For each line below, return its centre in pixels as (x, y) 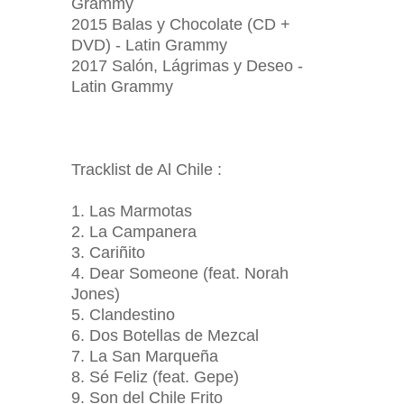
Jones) (96, 294)
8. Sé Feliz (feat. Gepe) (155, 377)
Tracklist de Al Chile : (147, 170)
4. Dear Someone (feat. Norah (180, 273)
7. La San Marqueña (145, 356)
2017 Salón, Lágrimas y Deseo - (187, 66)
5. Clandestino (123, 315)
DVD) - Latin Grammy (149, 45)
